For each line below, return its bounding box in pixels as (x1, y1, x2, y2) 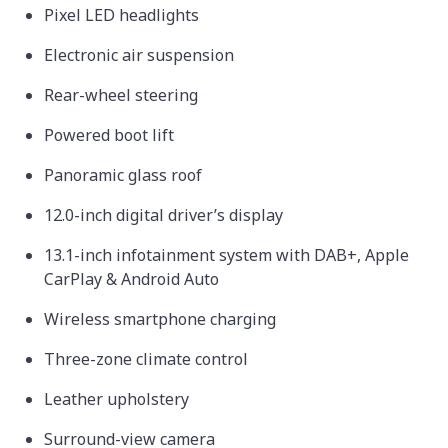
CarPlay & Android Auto (44, 267, 223, 290)
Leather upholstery (44, 387, 193, 410)
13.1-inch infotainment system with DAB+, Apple (44, 243, 409, 266)
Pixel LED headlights (44, 3, 203, 26)
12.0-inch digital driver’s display (44, 203, 287, 226)
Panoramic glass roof (44, 163, 206, 186)
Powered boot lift (44, 123, 178, 146)
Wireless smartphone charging (44, 307, 280, 330)
